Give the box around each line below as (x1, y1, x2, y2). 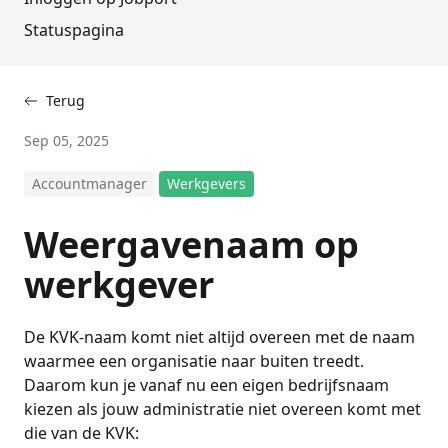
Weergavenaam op (24, 219, 359, 269)
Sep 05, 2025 (24, 130, 109, 150)
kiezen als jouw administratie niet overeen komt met (24, 397, 421, 420)
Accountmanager (32, 173, 147, 193)
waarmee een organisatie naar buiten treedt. (24, 349, 364, 372)
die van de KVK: (24, 421, 139, 444)
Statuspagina (24, 18, 124, 41)
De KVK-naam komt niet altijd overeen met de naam (24, 325, 415, 348)
